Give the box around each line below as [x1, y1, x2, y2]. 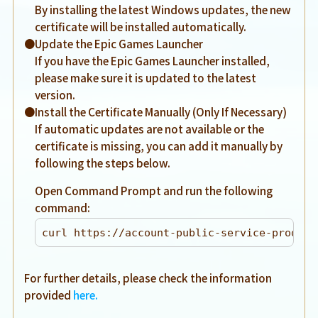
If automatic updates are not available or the [35, 121, 265, 137]
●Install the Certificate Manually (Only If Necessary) [24, 104, 287, 120]
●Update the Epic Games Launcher [24, 35, 204, 52]
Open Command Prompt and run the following [35, 182, 273, 199]
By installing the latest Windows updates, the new [35, 1, 292, 18]
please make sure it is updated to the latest [35, 70, 257, 86]
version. [35, 87, 76, 103]
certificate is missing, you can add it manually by [35, 138, 283, 154]
